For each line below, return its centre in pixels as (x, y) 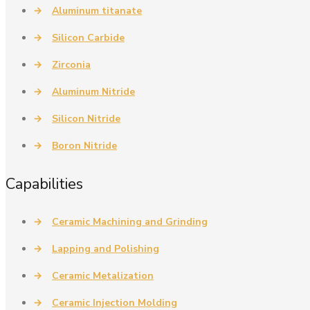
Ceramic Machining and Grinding (130, 222)
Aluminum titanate (97, 10)
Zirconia (71, 64)
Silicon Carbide (88, 37)
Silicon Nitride (86, 118)
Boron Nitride (84, 145)
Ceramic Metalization (103, 276)
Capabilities (44, 184)
